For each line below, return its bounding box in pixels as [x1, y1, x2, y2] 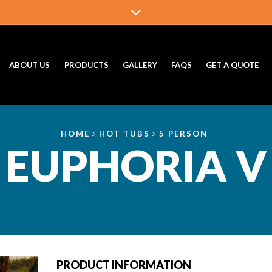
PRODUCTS [64, 60, 109, 70]
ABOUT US [9, 60, 50, 70]
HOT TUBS [99, 129, 150, 138]
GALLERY [122, 60, 157, 70]
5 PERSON [159, 129, 208, 138]
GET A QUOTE [205, 60, 259, 70]
